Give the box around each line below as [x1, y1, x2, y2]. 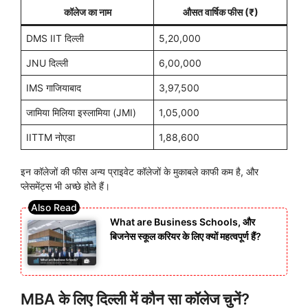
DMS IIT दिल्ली [26, 32, 84, 44]
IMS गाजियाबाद [26, 81, 81, 93]
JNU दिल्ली [26, 56, 68, 69]
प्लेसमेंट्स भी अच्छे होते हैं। [21, 179, 110, 192]
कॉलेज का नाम [63, 5, 111, 18]
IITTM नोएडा [26, 131, 75, 143]
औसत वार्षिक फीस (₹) [182, 5, 258, 18]
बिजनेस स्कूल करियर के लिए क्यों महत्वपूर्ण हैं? [110, 230, 261, 242]
